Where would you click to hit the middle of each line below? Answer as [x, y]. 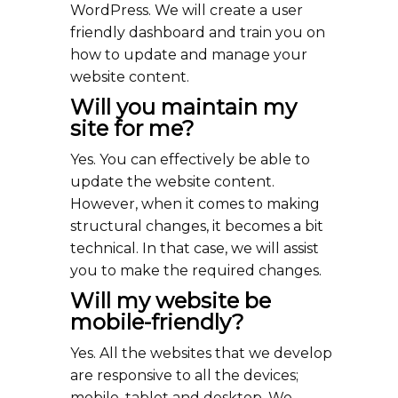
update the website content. [172, 182]
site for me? [132, 128]
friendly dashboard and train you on [198, 32]
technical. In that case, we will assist [195, 248]
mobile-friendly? [157, 322]
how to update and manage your [189, 55]
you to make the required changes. [196, 271]
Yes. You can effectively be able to [190, 159]
